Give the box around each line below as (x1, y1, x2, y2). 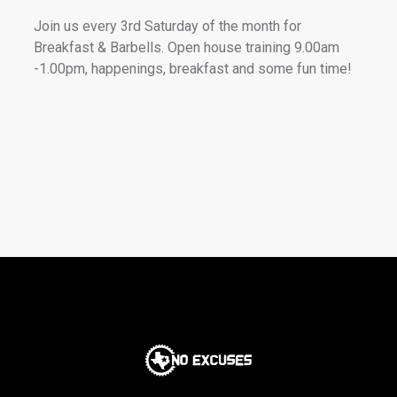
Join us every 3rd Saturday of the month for (34, 18, 302, 35)
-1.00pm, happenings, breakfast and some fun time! (34, 60, 353, 78)
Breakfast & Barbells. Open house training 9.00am (34, 39, 340, 57)
